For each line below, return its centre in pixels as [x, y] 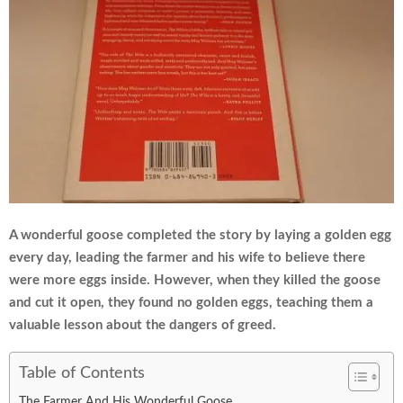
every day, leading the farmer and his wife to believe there [187, 257]
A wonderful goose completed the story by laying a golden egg [200, 235]
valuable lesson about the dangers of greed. [143, 325]
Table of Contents [82, 374]
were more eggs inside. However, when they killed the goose [195, 280]
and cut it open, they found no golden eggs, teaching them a [191, 302]
